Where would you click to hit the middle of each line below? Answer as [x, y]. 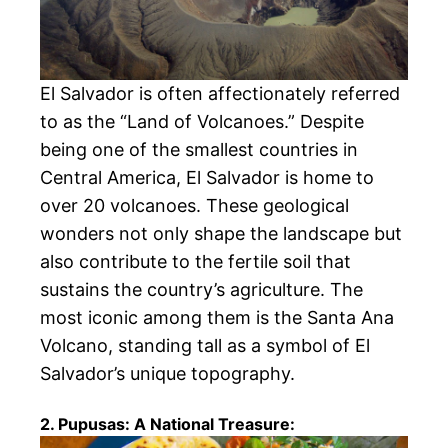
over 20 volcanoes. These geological [194, 205]
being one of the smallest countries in [199, 149]
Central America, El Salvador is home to [207, 177]
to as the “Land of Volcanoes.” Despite [202, 121]
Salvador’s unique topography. [167, 373]
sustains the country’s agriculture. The [201, 289]
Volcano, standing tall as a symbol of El [205, 345]
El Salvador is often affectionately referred [220, 93]
